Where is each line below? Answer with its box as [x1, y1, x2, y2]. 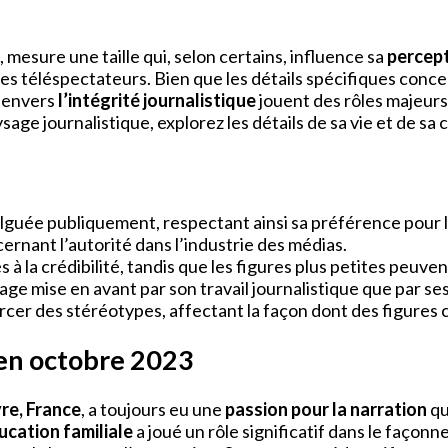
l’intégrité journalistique [58, 88, 256, 111]
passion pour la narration [225, 398, 427, 421]
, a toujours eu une [81, 398, 225, 421]
